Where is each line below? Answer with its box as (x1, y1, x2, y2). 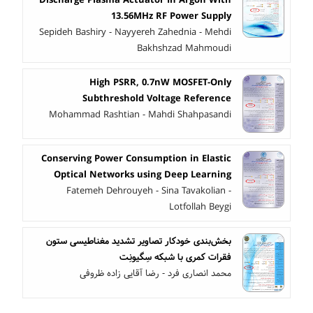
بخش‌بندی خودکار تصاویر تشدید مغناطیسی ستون (46, 233, 231, 248)
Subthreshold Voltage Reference (82, 91, 231, 105)
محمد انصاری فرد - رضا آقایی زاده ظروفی (80, 265, 231, 280)
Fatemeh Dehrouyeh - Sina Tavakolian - (66, 183, 231, 198)
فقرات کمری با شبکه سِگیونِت (119, 249, 231, 264)
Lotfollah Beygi (169, 199, 231, 214)
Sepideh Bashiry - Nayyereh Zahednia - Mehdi (39, 24, 231, 39)
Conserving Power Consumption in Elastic (41, 151, 231, 166)
